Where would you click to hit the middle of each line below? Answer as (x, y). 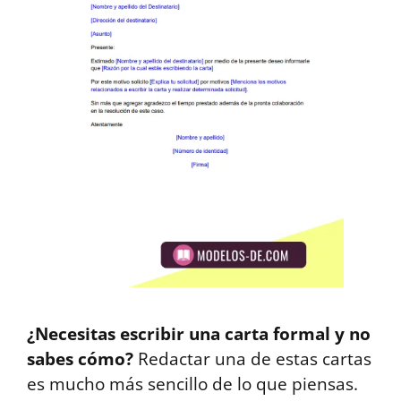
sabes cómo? (80, 359)
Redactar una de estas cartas (252, 359)
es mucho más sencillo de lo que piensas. (192, 384)
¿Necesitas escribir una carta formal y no (199, 334)
